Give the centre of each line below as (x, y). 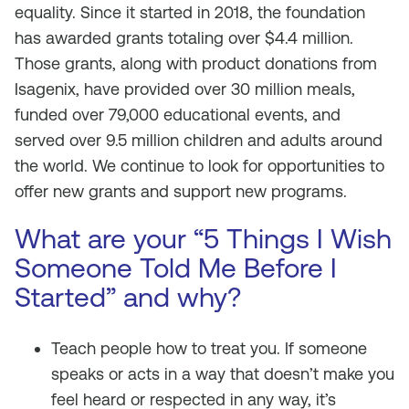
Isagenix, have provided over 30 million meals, (185, 89)
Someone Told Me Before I (176, 268)
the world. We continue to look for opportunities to (199, 166)
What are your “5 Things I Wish (203, 239)
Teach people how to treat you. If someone (209, 348)
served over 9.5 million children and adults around (199, 140)
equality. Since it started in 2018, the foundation (190, 12)
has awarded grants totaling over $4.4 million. (184, 38)
